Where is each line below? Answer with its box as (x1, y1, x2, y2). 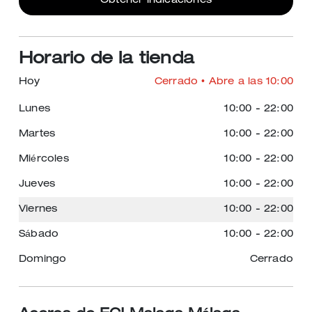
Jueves (19, 180, 56, 189)
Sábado (19, 230, 59, 240)
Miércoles (19, 155, 69, 164)
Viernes (19, 205, 58, 214)
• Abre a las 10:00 (198, 77, 293, 87)
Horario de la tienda (19, 52, 194, 68)
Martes (19, 130, 56, 139)
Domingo (19, 255, 67, 265)
